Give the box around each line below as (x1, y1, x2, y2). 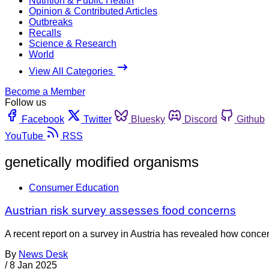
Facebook (22, 113, 64, 124)
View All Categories (29, 65, 115, 76)
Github (237, 113, 265, 124)
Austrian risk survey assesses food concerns (5, 204, 236, 217)
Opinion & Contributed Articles (29, 5, 157, 16)
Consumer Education (29, 182, 119, 193)
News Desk (19, 249, 68, 260)
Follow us (5, 97, 46, 107)
